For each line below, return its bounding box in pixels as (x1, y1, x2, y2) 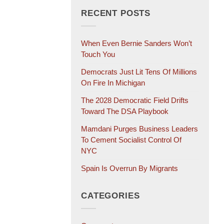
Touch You (81, 49, 115, 58)
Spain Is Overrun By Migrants (81, 163, 178, 172)
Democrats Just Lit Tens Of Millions (81, 67, 197, 76)
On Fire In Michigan (81, 78, 145, 87)
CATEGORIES (81, 191, 140, 201)
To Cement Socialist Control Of (81, 135, 181, 144)
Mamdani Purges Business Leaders (81, 124, 198, 133)
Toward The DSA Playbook (81, 106, 168, 115)
